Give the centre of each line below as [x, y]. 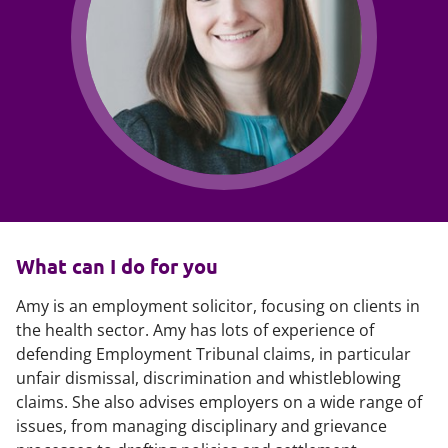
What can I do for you [117, 266]
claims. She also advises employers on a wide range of [219, 402]
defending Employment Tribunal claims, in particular [213, 354]
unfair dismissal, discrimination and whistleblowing [208, 378]
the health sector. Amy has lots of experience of [195, 330]
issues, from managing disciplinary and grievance [201, 426]
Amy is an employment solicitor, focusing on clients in [218, 306]
